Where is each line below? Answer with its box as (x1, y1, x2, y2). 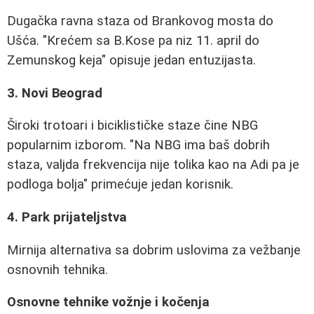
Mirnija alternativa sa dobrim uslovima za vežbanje (7, 242, 301, 258)
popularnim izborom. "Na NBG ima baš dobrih (7, 137, 270, 153)
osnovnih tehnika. (7, 261, 108, 278)
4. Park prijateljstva (7, 209, 127, 225)
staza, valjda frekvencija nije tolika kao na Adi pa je (7, 157, 299, 173)
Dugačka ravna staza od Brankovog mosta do (7, 13, 273, 29)
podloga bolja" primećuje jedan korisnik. (7, 177, 233, 193)
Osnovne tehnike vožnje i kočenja (7, 294, 210, 310)
